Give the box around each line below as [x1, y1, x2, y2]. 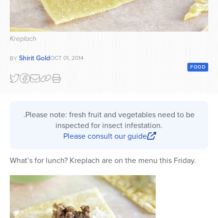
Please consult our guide [63, 130, 147, 141]
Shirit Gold [19, 53, 50, 63]
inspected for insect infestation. [55, 119, 163, 130]
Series [18, 8, 37, 18]
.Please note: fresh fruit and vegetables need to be [23, 109, 195, 120]
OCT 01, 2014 [50, 53, 84, 62]
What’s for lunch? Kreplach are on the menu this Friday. [10, 154, 196, 165]
